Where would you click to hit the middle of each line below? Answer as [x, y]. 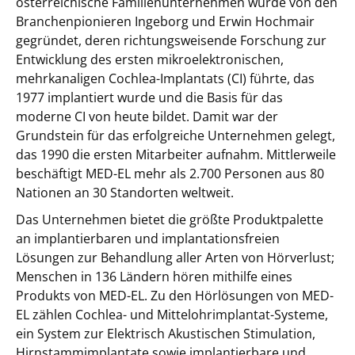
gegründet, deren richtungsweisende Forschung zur [171, 40]
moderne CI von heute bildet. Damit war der [147, 116]
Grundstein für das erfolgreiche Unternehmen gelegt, [176, 136]
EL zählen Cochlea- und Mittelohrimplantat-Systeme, [172, 315]
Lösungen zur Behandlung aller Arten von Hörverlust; [175, 258]
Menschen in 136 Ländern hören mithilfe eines [154, 277]
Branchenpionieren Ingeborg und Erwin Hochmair [165, 21]
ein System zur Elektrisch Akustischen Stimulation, [166, 334]
